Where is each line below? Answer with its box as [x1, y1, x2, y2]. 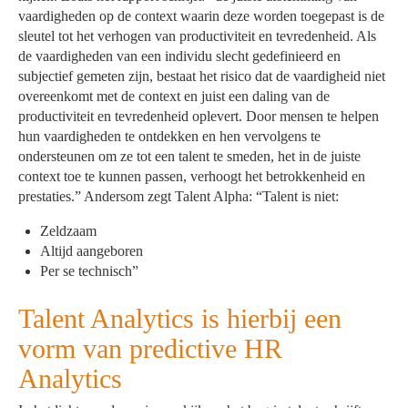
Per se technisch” [40, 262, 139, 279]
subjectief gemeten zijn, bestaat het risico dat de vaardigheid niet [18, 67, 386, 84]
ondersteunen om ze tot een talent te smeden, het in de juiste [18, 148, 362, 164]
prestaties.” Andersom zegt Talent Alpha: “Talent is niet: [18, 188, 340, 204]
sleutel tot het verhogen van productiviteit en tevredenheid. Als [18, 27, 377, 44]
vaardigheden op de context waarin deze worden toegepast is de [18, 7, 385, 24]
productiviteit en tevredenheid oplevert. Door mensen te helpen [18, 107, 380, 124]
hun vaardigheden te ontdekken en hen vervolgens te [18, 127, 321, 144]
